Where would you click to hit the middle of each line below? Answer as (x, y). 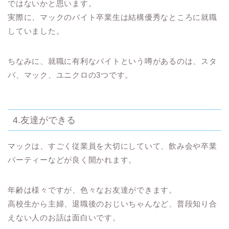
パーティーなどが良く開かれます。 (72, 160)
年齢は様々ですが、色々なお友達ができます (88, 190)
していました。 (36, 31)
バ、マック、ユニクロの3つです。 (71, 75)
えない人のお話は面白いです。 (64, 218)
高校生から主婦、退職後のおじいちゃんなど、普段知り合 (112, 204)
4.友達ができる (44, 120)
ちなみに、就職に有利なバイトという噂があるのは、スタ (112, 61)
